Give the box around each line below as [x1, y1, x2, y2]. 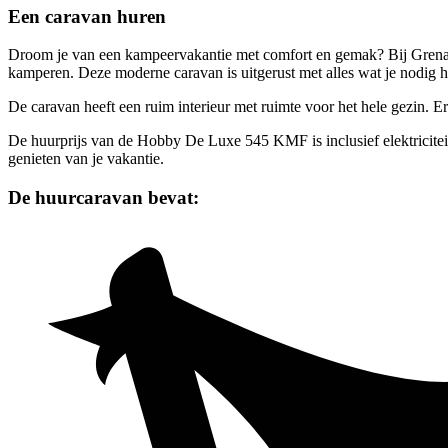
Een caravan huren [8, 5, 166, 27]
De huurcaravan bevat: [8, 186, 199, 208]
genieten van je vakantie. [8, 150, 164, 168]
